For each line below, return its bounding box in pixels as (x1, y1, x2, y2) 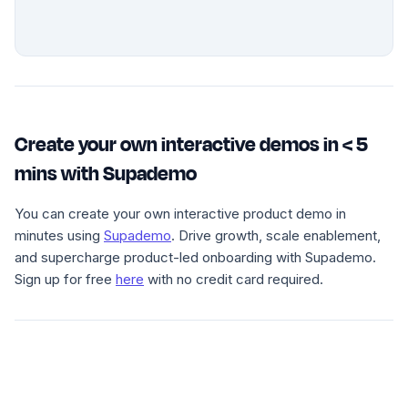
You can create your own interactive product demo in (15, 205, 346, 223)
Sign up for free (15, 270, 116, 289)
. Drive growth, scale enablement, (171, 227, 381, 245)
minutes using (15, 227, 104, 245)
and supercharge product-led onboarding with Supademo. (15, 249, 376, 267)
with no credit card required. (144, 270, 323, 289)
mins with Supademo (15, 159, 197, 189)
